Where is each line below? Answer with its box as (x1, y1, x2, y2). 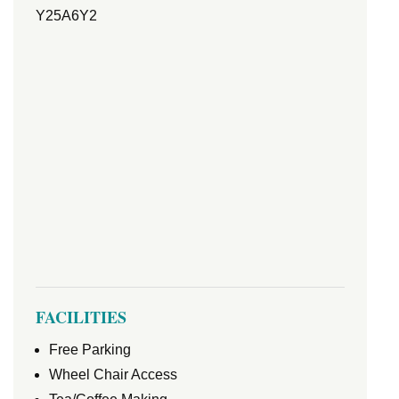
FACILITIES (36, 305, 126, 329)
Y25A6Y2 (36, 8, 97, 23)
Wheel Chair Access (49, 367, 177, 382)
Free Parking (49, 342, 131, 357)
